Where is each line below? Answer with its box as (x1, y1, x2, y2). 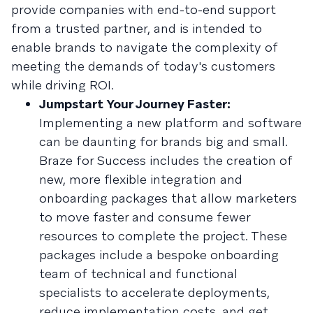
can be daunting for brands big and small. (39, 133, 288, 150)
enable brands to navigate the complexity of (11, 39, 278, 55)
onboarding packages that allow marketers (39, 190, 297, 206)
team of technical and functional (39, 265, 238, 282)
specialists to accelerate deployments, (39, 284, 270, 300)
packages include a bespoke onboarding (39, 247, 279, 263)
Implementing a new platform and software (39, 115, 302, 131)
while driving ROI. (11, 77, 114, 93)
